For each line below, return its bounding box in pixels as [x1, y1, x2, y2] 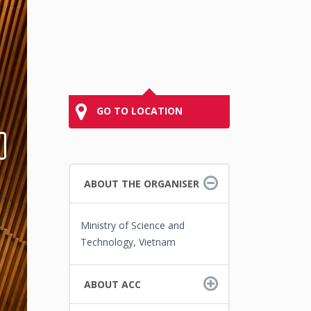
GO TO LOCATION [93, 103, 183, 117]
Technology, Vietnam [80, 235, 176, 249]
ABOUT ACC [83, 278, 141, 291]
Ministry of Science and [80, 219, 185, 232]
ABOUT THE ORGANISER [83, 177, 199, 190]
